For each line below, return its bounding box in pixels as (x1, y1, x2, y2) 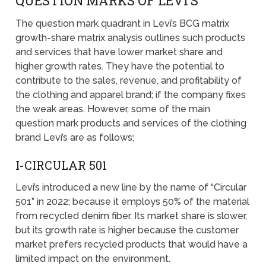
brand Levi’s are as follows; (15, 132, 135, 144)
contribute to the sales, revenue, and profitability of (15, 75, 242, 87)
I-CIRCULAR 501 (15, 157, 107, 173)
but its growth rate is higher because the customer (15, 224, 239, 236)
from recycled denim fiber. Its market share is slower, (15, 210, 248, 222)
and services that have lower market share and (15, 46, 223, 58)
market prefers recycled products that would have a (15, 239, 248, 251)
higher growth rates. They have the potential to (15, 61, 225, 72)
